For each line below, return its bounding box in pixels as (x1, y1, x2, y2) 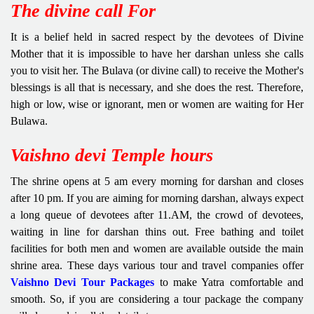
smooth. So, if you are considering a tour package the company (11, 292, 303, 305)
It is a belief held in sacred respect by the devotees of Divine (11, 30, 303, 43)
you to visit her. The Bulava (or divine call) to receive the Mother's (11, 64, 303, 76)
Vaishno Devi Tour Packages (11, 275, 155, 288)
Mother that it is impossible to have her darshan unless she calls (11, 47, 303, 60)
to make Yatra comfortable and (154, 275, 303, 288)
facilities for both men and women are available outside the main (11, 242, 303, 254)
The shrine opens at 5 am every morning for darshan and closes (11, 175, 303, 187)
